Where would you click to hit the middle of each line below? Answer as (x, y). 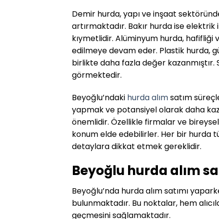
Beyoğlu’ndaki (99, 97)
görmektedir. (97, 75)
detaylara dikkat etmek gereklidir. (137, 146)
